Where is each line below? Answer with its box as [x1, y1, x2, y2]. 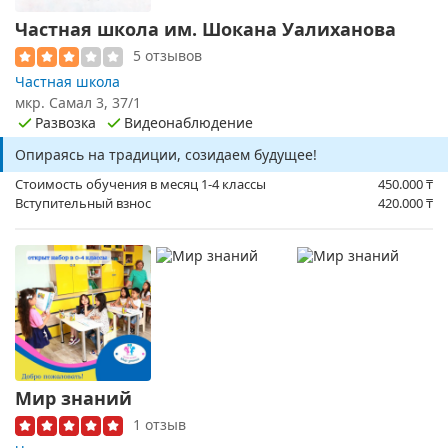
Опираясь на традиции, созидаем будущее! [15, 145, 317, 165]
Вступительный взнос [15, 194, 151, 213]
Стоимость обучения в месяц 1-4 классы [15, 175, 266, 194]
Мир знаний [15, 386, 132, 411]
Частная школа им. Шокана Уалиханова [15, 17, 396, 41]
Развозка [35, 113, 96, 132]
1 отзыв [133, 415, 186, 435]
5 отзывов [133, 46, 202, 65]
